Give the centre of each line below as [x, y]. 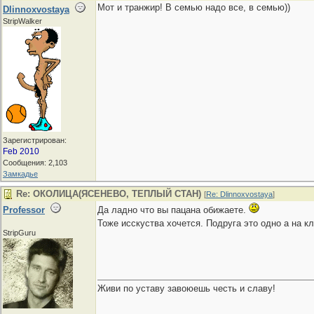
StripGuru [19, 233]
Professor [24, 210]
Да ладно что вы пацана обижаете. [173, 210]
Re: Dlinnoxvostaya [239, 194]
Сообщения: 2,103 [35, 163]
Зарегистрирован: [35, 140]
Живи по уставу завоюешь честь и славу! [186, 288]
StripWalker [22, 21]
